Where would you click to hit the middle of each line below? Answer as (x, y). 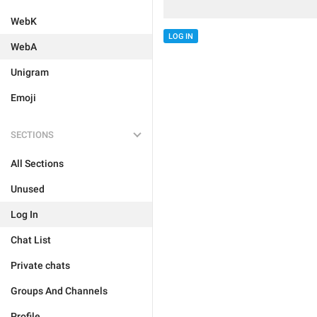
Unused (28, 189)
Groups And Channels (59, 291)
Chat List (31, 240)
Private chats (40, 265)
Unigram (30, 72)
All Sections (37, 163)
